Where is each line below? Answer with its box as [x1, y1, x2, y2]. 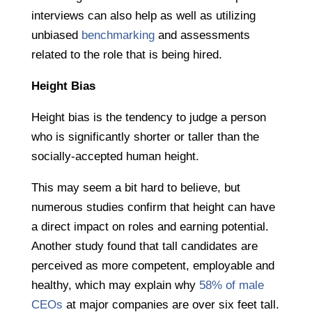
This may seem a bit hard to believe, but [31, 181, 240, 195]
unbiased [31, 29, 81, 42]
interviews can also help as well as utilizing [31, 9, 256, 23]
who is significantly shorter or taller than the [31, 130, 259, 144]
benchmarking [81, 29, 155, 42]
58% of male [198, 279, 264, 292]
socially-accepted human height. [31, 150, 199, 164]
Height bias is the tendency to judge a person [31, 111, 266, 125]
